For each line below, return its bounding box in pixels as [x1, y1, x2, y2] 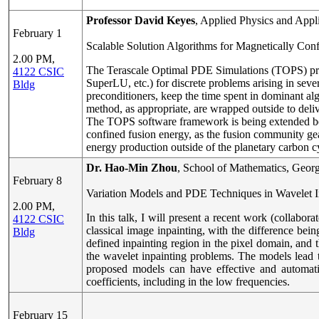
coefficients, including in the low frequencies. [86, 276, 290, 288]
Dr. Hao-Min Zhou [86, 162, 177, 174]
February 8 [13, 174, 62, 187]
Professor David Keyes [86, 14, 195, 26]
